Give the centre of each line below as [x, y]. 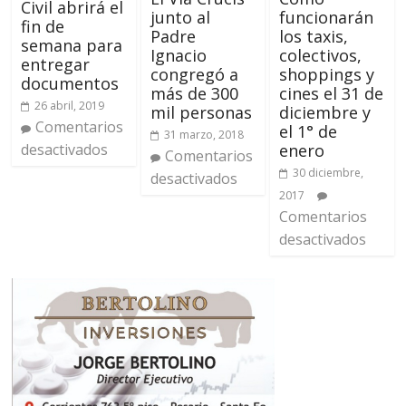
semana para [72, 45]
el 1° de [308, 131]
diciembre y [324, 112]
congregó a [194, 74]
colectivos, [320, 55]
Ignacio [178, 55]
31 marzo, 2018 [203, 134]
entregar [56, 64]
